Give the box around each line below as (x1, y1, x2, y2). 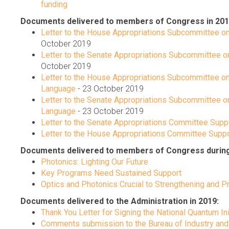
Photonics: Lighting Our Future (41, 157, 148, 167)
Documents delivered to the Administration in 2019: (20, 196, 219, 207)
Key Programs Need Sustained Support (41, 168, 181, 178)
